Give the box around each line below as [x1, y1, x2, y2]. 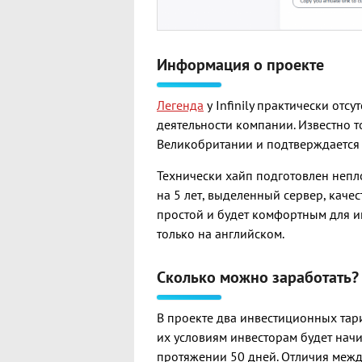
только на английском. [157, 225, 284, 242]
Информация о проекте [157, 53, 324, 75]
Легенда [157, 96, 204, 113]
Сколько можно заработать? [157, 266, 359, 288]
